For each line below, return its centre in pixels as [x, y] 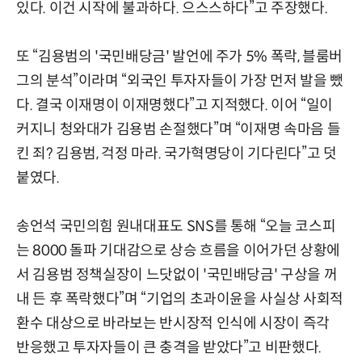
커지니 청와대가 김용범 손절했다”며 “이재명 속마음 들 [179, 129]
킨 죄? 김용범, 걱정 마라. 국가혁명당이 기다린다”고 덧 [177, 153]
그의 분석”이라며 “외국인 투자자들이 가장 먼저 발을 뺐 [180, 80]
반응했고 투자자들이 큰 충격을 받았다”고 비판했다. [169, 347]
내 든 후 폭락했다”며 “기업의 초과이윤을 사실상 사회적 [180, 299]
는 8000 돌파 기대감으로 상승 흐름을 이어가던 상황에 [178, 250]
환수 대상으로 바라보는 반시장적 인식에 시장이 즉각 [173, 323]
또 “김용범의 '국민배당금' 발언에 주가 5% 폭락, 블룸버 [180, 56]
